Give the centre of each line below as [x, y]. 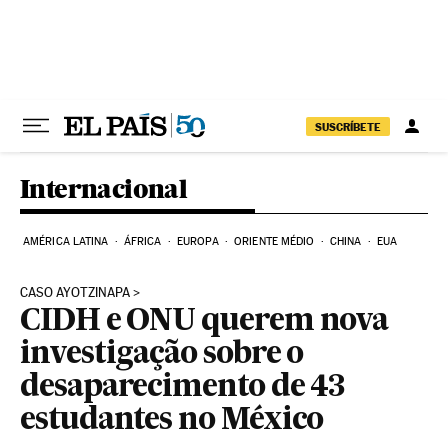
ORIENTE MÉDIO [274, 241]
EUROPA [198, 241]
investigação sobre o [162, 355]
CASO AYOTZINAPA [75, 292]
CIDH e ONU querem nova [204, 322]
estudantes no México [172, 421]
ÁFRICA [142, 241]
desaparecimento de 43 [182, 388]
